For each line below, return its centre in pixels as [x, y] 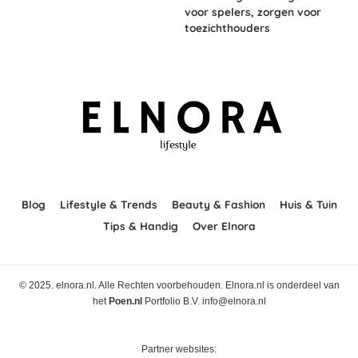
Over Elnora [224, 226]
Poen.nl [125, 302]
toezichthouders [227, 28]
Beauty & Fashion [218, 205]
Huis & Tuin [308, 205]
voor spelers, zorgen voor [253, 12]
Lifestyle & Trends [108, 205]
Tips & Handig [140, 226]
